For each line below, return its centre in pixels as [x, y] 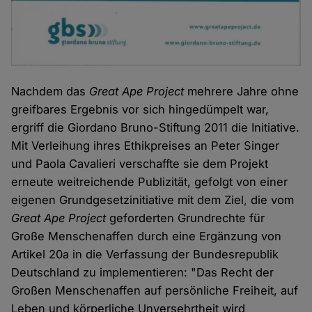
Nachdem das [50, 92]
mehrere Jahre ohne [242, 92]
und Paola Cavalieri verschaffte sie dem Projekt [140, 164]
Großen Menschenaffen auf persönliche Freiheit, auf [155, 291]
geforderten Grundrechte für [186, 218]
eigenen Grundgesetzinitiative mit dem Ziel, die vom [153, 200]
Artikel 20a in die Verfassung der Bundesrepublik [145, 255]
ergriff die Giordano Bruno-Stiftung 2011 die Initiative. [156, 128]
